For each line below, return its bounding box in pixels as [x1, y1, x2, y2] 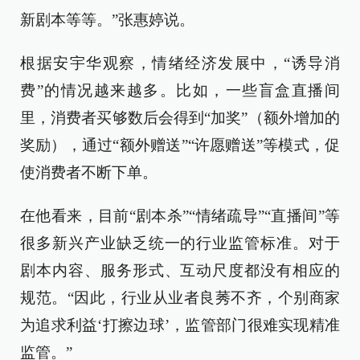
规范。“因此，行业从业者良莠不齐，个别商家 [20, 289, 340, 306]
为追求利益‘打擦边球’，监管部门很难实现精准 [20, 317, 340, 333]
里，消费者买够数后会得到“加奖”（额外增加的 [20, 109, 340, 126]
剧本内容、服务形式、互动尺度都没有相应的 [20, 262, 340, 279]
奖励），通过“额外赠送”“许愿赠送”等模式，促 [20, 137, 340, 153]
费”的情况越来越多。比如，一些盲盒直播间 [20, 82, 340, 99]
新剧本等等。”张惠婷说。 [20, 11, 194, 28]
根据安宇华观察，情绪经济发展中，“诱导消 [20, 55, 340, 72]
